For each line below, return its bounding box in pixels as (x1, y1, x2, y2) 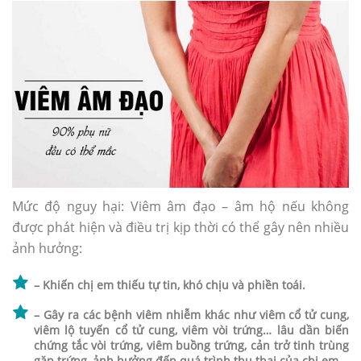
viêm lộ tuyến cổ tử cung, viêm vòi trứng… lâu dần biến (34, 322, 349, 338)
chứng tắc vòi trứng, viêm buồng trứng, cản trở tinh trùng (34, 338, 349, 354)
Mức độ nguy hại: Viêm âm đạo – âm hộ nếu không (12, 197, 349, 216)
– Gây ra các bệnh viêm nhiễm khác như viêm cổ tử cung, (34, 307, 349, 323)
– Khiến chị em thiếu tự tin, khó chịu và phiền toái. (34, 277, 305, 293)
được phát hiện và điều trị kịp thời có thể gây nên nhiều (12, 218, 349, 237)
